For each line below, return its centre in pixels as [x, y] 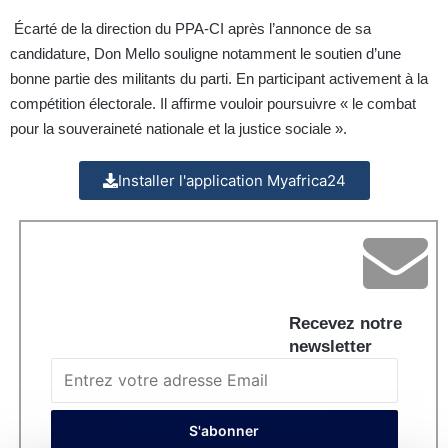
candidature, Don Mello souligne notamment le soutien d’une [205, 54]
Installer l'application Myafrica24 [231, 181]
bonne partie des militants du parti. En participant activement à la [219, 79]
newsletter [330, 347]
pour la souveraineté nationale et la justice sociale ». [182, 129]
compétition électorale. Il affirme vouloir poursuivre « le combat [213, 104]
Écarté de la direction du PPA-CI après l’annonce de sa [190, 29]
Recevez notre [345, 324]
